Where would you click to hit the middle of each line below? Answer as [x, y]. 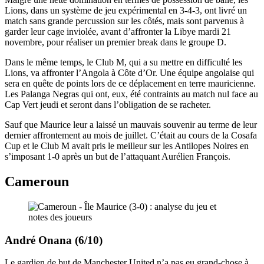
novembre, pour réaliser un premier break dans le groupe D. [115, 42]
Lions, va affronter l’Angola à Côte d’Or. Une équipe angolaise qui [129, 72]
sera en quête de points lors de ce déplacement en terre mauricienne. [130, 83]
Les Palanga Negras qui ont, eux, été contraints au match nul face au [131, 94]
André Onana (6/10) [54, 240]
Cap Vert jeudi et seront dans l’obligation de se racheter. [108, 104]
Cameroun [37, 181]
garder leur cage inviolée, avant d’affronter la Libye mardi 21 [118, 31]
